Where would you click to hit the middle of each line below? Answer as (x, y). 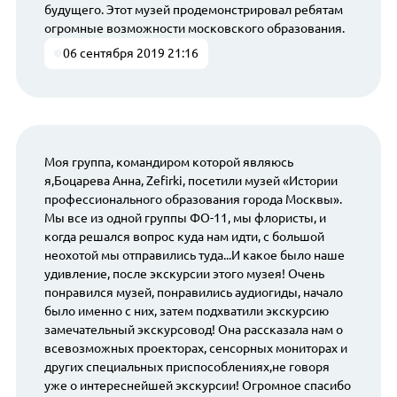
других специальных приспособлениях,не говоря (187, 366)
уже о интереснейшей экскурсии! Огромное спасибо (197, 385)
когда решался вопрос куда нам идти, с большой (184, 236)
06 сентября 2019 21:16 (131, 54)
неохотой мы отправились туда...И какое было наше (194, 255)
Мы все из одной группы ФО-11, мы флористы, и (185, 218)
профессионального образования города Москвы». (193, 199)
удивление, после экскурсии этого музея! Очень (184, 273)
